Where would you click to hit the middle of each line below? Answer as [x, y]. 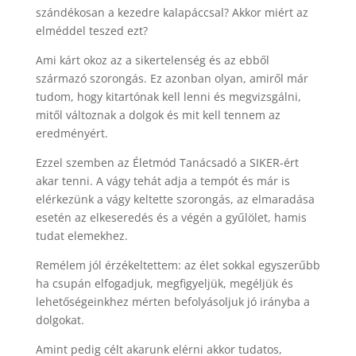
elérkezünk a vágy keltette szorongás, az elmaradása [175, 199]
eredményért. [72, 133]
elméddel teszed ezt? [91, 31]
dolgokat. [60, 320]
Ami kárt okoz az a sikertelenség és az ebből [152, 60]
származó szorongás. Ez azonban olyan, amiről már [172, 78]
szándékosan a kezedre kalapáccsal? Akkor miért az [172, 12]
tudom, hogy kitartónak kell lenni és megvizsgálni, [168, 97]
